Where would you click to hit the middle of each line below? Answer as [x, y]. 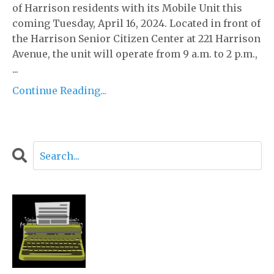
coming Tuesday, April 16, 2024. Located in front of [136, 23]
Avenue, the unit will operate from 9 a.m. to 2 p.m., [135, 54]
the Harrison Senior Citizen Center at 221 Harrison [136, 39]
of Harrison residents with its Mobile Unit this [127, 8]
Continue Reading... [59, 91]
